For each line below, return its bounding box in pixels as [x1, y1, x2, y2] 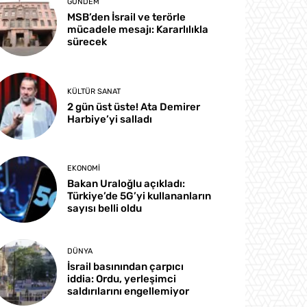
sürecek [67, 36, 108, 49]
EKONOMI [67, 163, 101, 173]
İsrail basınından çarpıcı [67, 260, 184, 273]
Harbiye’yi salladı [67, 112, 153, 125]
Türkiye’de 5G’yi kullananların [67, 189, 212, 202]
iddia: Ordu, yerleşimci [67, 272, 177, 285]
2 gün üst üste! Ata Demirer [67, 100, 201, 113]
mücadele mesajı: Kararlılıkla [67, 23, 209, 36]
